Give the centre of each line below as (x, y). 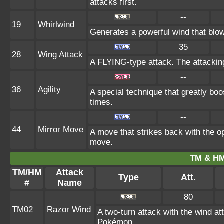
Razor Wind (69, 210)
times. (101, 102)
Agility (49, 90)
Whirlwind (56, 25)
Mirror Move (61, 130)
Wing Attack (60, 55)
